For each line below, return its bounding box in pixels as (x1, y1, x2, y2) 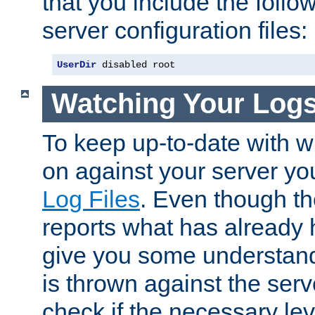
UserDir (57, 58, 96, 70)
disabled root (96, 58, 175, 70)
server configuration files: (42, 16, 307, 44)
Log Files (42, 185, 140, 212)
